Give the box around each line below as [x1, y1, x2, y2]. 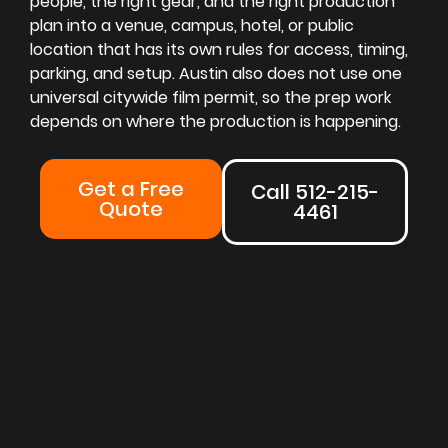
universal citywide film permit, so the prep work [30, 86, 391, 110]
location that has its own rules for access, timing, [30, 38, 408, 62]
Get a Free [78, 174, 185, 203]
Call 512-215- [251, 177, 380, 206]
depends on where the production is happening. [30, 110, 401, 134]
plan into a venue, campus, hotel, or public [30, 14, 354, 38]
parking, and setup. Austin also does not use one [30, 62, 402, 86]
